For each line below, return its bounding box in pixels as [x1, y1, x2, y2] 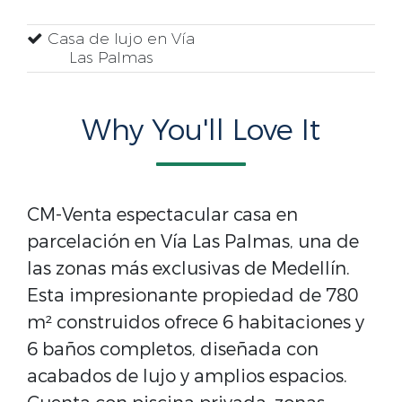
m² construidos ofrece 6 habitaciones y [27, 310, 364, 335]
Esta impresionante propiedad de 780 [27, 284, 358, 308]
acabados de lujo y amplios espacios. [27, 364, 347, 389]
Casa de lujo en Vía [43, 29, 195, 49]
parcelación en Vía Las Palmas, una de [27, 230, 359, 254]
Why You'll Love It [82, 112, 320, 150]
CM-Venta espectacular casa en [27, 203, 298, 227]
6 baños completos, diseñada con [27, 337, 319, 362]
